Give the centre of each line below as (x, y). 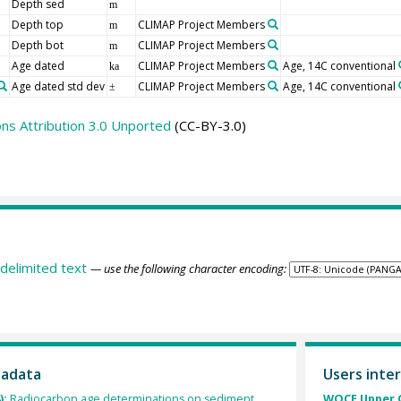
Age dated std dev (58, 87)
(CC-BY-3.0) (208, 126)
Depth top (37, 25)
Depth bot (37, 46)
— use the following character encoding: (188, 268)
